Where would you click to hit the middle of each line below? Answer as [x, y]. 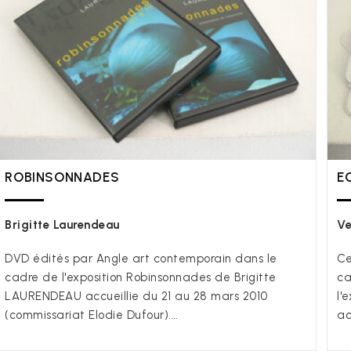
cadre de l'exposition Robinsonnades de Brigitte [141, 277]
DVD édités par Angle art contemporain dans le [141, 258]
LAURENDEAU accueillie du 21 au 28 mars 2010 [136, 296]
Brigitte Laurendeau [62, 224]
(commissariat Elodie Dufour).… [92, 315]
